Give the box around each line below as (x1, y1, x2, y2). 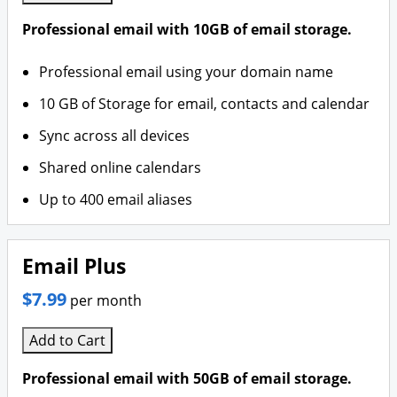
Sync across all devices (39, 126, 191, 145)
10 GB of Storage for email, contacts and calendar (39, 94, 370, 113)
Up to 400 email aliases (39, 190, 193, 209)
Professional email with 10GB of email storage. (22, 19, 352, 39)
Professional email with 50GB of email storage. (22, 369, 352, 388)
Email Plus (22, 253, 126, 280)
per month (70, 291, 142, 310)
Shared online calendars (39, 158, 202, 177)
